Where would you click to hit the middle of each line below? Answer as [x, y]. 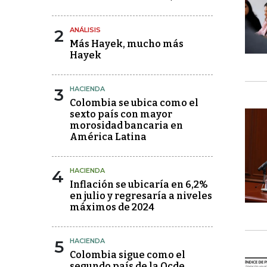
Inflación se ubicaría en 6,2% [139, 184]
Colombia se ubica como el [134, 103]
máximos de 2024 [112, 207]
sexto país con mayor [121, 114]
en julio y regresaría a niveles [141, 196]
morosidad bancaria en [126, 125]
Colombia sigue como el [128, 255]
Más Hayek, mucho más [127, 44]
